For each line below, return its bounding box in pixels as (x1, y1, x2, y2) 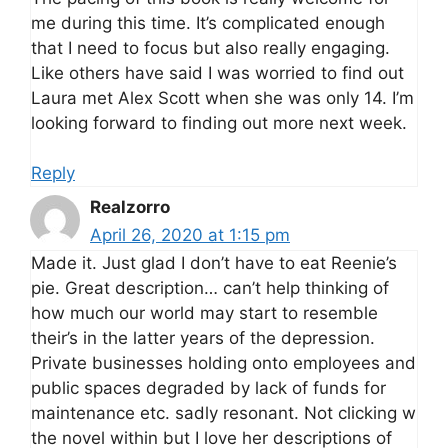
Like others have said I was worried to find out (31, 62, 404, 83)
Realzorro (90, 197, 170, 218)
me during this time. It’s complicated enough (31, 12, 385, 33)
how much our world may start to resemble (31, 303, 378, 324)
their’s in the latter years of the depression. (31, 328, 375, 349)
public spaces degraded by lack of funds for (31, 378, 386, 399)
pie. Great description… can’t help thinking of (31, 278, 389, 299)
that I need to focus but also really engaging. (31, 37, 390, 58)
